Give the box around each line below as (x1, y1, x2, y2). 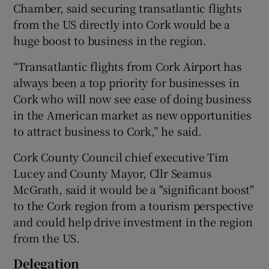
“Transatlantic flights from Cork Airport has (13, 58, 242, 74)
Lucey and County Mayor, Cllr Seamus (13, 165, 212, 181)
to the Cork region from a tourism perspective (13, 197, 253, 213)
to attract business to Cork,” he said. (13, 122, 202, 139)
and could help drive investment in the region (13, 213, 253, 229)
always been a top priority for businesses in (13, 74, 240, 90)
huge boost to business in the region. (13, 32, 207, 48)
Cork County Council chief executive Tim (13, 148, 229, 165)
